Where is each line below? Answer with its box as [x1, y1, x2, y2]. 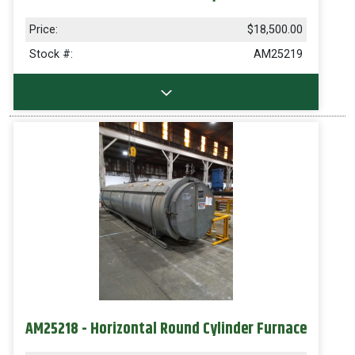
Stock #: [29, 48, 73, 61]
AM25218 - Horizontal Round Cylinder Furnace [25, 317, 307, 342]
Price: [29, 23, 58, 36]
